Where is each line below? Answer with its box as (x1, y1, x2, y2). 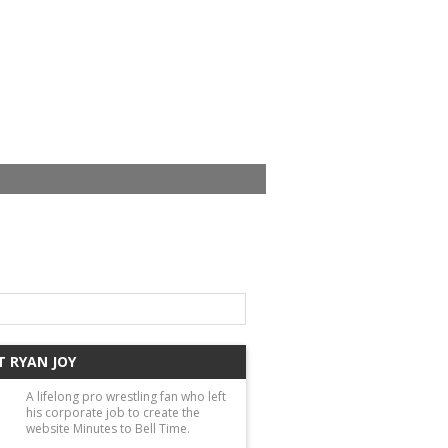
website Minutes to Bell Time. (26, 420, 190, 438)
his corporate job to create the (26, 404, 200, 422)
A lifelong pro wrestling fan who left (26, 388, 226, 406)
